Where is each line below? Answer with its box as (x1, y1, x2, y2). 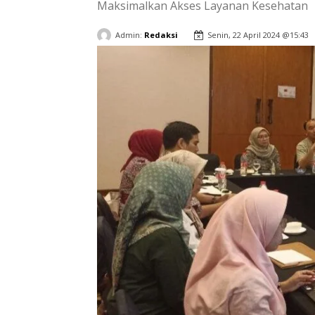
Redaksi (144, 29, 178, 40)
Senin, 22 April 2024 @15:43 (207, 30, 309, 41)
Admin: (115, 29, 142, 40)
